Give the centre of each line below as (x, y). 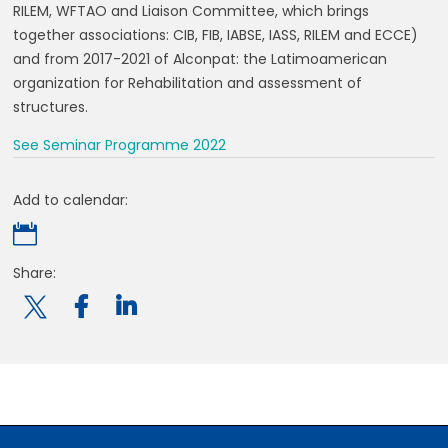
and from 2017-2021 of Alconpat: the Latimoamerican (200, 59)
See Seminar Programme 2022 (120, 145)
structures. (51, 107)
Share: (35, 273)
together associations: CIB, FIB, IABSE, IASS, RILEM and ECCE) (216, 35)
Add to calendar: (71, 200)
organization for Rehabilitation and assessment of (188, 83)
